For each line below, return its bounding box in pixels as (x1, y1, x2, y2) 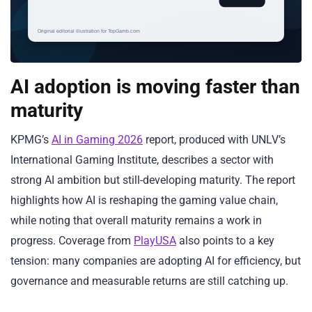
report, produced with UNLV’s (143, 133, 286, 147)
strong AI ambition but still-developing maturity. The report (10, 173, 295, 187)
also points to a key (176, 234, 274, 248)
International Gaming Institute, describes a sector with (10, 153, 274, 167)
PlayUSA (134, 234, 176, 248)
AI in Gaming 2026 (52, 133, 143, 147)
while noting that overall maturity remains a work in (10, 214, 262, 228)
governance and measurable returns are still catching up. (10, 274, 288, 288)
